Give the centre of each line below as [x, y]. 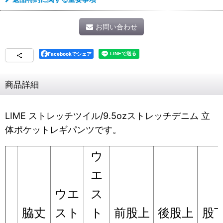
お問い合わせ [116, 27]
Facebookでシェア [70, 54]
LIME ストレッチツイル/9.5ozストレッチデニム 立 [108, 116]
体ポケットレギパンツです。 [63, 130]
